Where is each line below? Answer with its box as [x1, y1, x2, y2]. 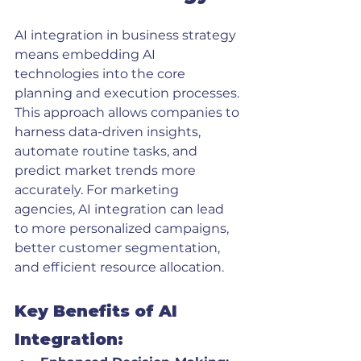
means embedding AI [15, 47, 159, 62]
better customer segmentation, [15, 240, 223, 255]
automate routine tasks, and [15, 143, 201, 159]
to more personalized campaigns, [15, 221, 232, 236]
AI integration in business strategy [15, 27, 239, 43]
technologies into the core [15, 66, 189, 81]
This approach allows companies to [15, 105, 243, 120]
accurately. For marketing [15, 182, 182, 197]
